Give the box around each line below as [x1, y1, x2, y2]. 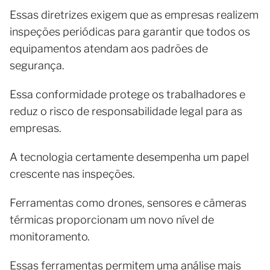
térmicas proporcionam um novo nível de [10, 213, 214, 226]
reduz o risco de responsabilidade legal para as [10, 105, 242, 118]
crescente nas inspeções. [10, 168, 135, 180]
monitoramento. [10, 230, 90, 243]
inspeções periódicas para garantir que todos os [10, 25, 250, 38]
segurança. [10, 59, 64, 72]
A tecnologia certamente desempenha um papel [10, 151, 249, 163]
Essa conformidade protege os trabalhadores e [10, 88, 245, 101]
